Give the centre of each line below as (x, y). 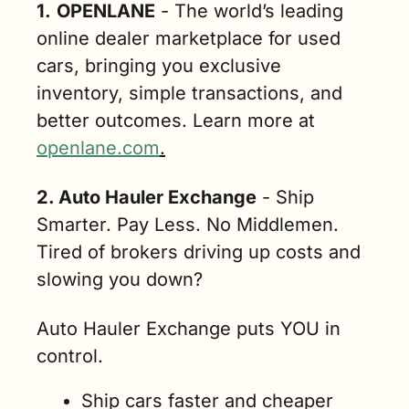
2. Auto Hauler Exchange (147, 198)
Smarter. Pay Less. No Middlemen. (188, 225)
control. (70, 357)
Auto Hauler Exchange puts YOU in (189, 329)
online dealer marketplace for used (189, 39)
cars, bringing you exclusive (159, 66)
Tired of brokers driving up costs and (199, 252)
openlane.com (98, 148)
